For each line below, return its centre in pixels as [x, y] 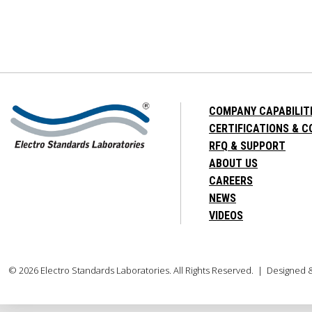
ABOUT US [233, 163]
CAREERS [231, 180]
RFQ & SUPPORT [247, 146]
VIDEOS [226, 215]
